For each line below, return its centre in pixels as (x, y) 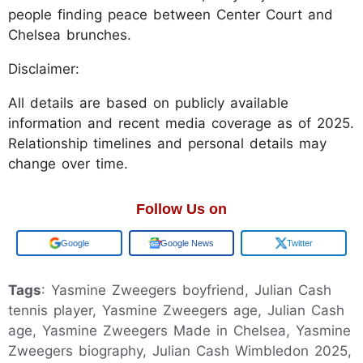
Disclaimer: (44, 68)
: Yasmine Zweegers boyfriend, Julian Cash (186, 290)
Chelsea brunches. (70, 34)
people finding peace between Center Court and (171, 14)
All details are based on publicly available (148, 102)
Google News (187, 243)
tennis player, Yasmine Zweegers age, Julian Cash (176, 310)
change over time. (68, 163)
